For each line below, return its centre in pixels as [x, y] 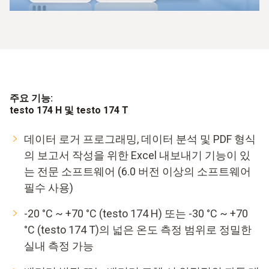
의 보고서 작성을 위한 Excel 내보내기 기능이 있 [137, 155]
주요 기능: [31, 98]
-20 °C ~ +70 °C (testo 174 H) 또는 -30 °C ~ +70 [136, 213]
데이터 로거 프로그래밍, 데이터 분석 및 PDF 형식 [140, 139]
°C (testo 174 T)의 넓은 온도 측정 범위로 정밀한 [138, 229]
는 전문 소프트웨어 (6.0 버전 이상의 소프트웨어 [138, 171]
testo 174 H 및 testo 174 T [69, 110]
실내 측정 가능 [59, 246]
